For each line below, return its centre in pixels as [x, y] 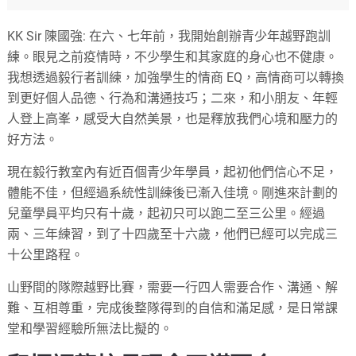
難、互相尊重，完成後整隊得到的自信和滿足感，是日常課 [173, 308]
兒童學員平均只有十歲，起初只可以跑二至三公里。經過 [166, 213]
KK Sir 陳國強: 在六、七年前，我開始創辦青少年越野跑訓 [169, 36]
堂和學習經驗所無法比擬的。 [90, 328]
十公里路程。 [46, 254]
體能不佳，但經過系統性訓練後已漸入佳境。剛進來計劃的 [173, 192]
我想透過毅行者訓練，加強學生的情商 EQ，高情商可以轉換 [176, 77]
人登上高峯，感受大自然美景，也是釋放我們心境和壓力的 [173, 118]
